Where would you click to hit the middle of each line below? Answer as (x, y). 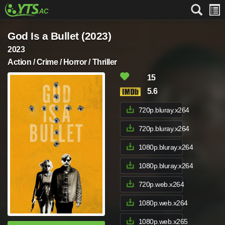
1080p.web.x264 (163, 203)
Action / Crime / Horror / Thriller (62, 62)
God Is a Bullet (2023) (60, 36)
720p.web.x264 (161, 184)
